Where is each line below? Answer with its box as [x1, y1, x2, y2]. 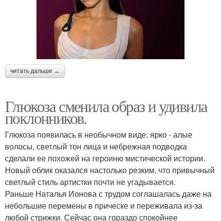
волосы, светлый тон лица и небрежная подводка [5, 141, 187, 152]
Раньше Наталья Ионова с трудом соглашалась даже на [5, 188, 212, 200]
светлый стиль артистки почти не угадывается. [5, 176, 176, 188]
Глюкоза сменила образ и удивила [5, 95, 207, 117]
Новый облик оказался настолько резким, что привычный [5, 164, 215, 176]
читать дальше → [10, 68, 60, 75]
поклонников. [5, 107, 87, 129]
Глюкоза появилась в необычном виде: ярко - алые [5, 129, 192, 141]
